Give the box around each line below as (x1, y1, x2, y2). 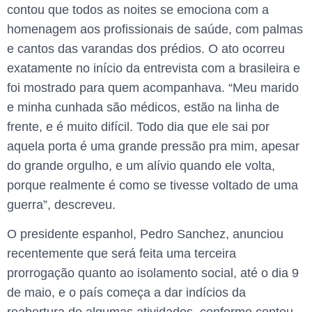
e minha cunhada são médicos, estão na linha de (7, 100, 279, 114)
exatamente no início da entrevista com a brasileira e (7, 61, 300, 75)
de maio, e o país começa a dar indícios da (7, 286, 246, 300)
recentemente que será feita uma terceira (7, 247, 236, 261)
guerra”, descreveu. (7, 197, 116, 212)
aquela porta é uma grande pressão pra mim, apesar (7, 139, 299, 153)
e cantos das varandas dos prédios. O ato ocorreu (7, 41, 285, 56)
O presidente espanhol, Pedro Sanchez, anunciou (7, 227, 283, 242)
